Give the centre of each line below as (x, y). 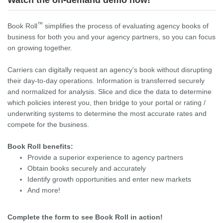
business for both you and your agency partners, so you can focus (111, 37)
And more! (44, 190)
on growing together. (40, 48)
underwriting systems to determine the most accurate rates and (107, 114)
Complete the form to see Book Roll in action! (85, 217)
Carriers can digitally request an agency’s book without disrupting (110, 70)
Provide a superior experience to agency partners (105, 158)
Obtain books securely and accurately (87, 168)
